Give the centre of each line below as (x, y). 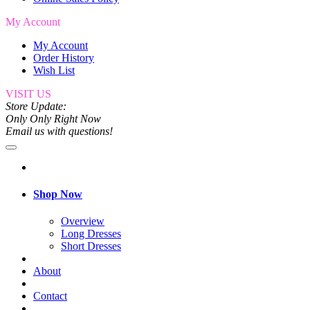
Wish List (54, 70)
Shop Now (58, 194)
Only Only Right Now (53, 118)
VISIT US (28, 93)
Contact (50, 296)
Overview (83, 221)
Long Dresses (91, 234)
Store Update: (36, 106)
